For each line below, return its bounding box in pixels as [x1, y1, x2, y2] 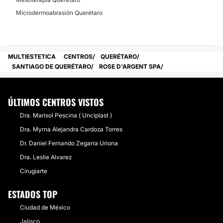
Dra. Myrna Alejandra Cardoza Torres [20, 125, 122, 133]
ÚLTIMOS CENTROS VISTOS [8, 96, 104, 109]
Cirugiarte [20, 167, 47, 175]
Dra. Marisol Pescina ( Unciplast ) [20, 111, 112, 119]
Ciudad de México [20, 204, 70, 211]
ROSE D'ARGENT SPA [99, 63, 161, 70]
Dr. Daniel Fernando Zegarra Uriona [20, 139, 118, 147]
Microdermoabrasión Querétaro [16, 9, 103, 16]
